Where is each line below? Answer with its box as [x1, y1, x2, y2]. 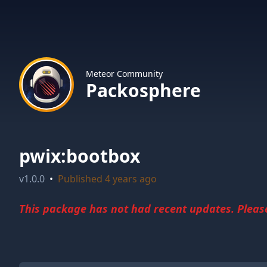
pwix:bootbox [19, 144, 140, 168]
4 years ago [105, 172, 157, 185]
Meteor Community [86, 68, 163, 79]
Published [58, 172, 105, 185]
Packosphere [86, 78, 201, 103]
